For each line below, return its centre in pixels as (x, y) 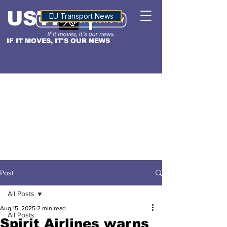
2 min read (51, 208)
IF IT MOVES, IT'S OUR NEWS (58, 41)
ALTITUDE (81, 15)
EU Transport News (81, 16)
